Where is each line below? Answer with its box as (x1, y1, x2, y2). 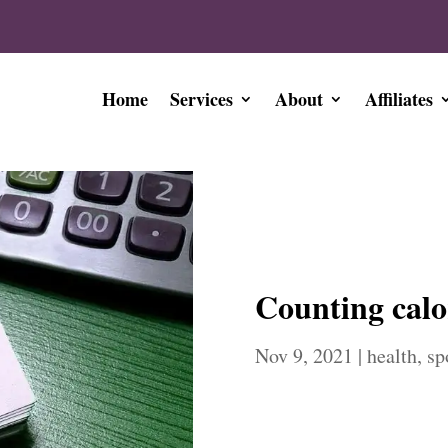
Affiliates (364, 85, 433, 112)
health (367, 342, 418, 370)
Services (169, 85, 233, 112)
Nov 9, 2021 (255, 342, 354, 370)
